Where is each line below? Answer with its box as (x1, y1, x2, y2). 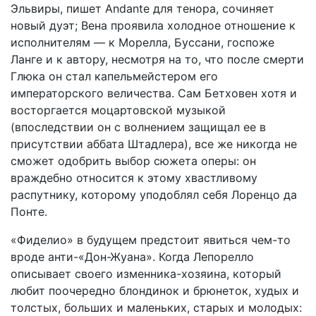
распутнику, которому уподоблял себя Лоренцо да (11, 188, 297, 202)
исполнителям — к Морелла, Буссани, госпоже (11, 35, 274, 49)
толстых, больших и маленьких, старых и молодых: (11, 300, 302, 315)
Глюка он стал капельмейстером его (11, 69, 218, 83)
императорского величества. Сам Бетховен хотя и (11, 86, 297, 100)
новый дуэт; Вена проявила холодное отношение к (11, 18, 296, 32)
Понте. (11, 205, 47, 219)
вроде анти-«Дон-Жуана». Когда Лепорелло (11, 250, 254, 264)
